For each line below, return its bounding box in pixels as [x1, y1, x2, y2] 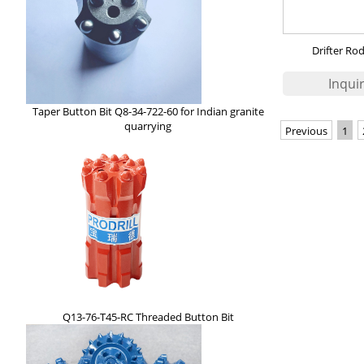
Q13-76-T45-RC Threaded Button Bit [62, 310, 234, 325]
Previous [285, 123, 327, 138]
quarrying [124, 118, 171, 133]
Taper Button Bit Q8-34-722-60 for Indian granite [32, 103, 264, 119]
